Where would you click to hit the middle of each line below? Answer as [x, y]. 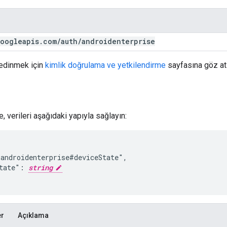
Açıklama [33, 215]
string [41, 167]
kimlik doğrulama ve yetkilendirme [105, 65]
